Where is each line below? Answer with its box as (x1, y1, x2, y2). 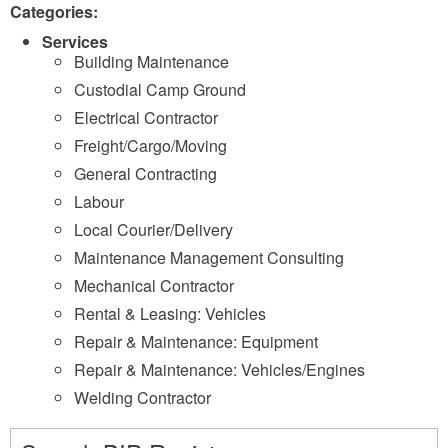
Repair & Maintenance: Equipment (74, 330, 318, 353)
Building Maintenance (74, 50, 229, 73)
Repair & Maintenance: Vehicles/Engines (74, 358, 365, 381)
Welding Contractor (74, 386, 211, 409)
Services (42, 30, 108, 53)
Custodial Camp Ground (74, 78, 246, 101)
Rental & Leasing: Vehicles (74, 302, 266, 325)
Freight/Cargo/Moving (74, 134, 227, 157)
